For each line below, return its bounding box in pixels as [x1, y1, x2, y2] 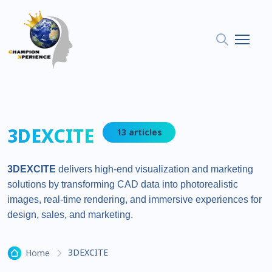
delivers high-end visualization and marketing [56, 163, 253, 174]
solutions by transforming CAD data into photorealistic [7, 178, 238, 189]
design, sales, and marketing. [7, 209, 133, 220]
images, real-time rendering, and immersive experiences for [7, 194, 262, 205]
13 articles [116, 126, 162, 138]
